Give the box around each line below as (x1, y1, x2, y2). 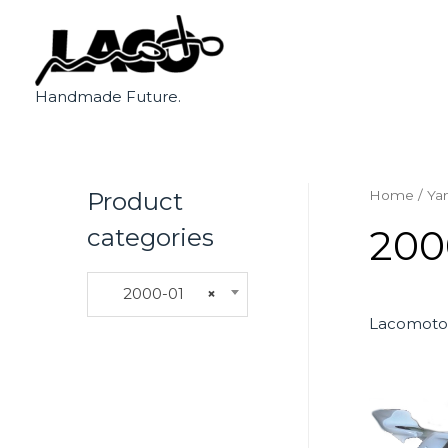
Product (87, 186, 183, 216)
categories (87, 222, 214, 252)
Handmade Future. (35, 87, 181, 106)
